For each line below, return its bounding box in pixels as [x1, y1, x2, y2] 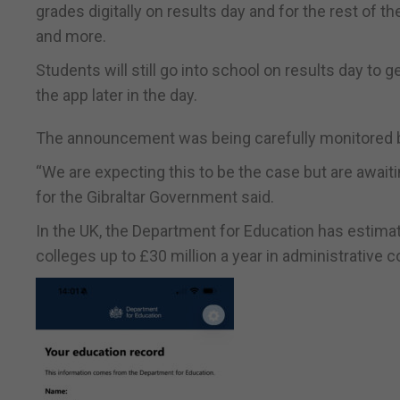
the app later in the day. [36, 86, 197, 105]
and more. [36, 27, 106, 46]
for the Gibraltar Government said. [36, 187, 274, 207]
